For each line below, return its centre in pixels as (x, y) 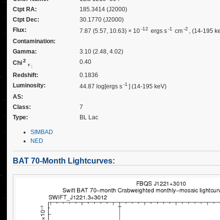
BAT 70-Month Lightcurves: (64, 161)
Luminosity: (29, 85)
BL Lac (89, 117)
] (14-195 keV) (148, 86)
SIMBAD (42, 132)
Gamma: (25, 52)
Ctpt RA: (25, 9)
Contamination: (34, 41)
